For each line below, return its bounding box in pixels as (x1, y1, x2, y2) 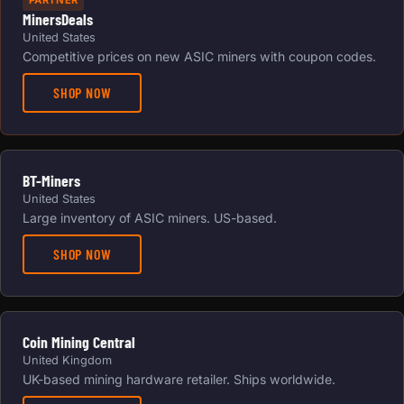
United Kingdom (23, 353, 112, 367)
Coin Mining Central (23, 331, 135, 352)
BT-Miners (23, 170, 80, 190)
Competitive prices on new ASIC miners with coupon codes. (23, 48, 376, 64)
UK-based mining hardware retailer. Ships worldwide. (23, 371, 335, 387)
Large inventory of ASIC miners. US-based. (23, 209, 277, 225)
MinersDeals (23, 8, 93, 29)
